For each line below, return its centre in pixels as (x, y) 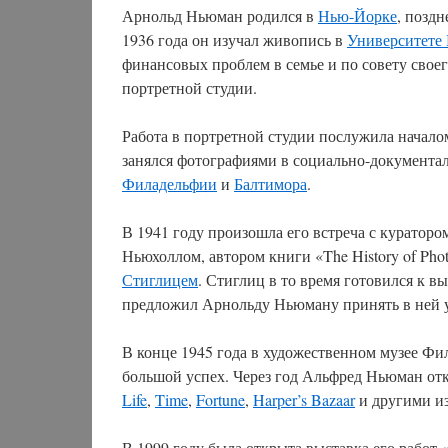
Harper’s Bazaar (304, 399)
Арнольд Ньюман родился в (220, 15)
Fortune (220, 399)
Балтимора (270, 183)
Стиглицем (160, 279)
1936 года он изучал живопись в (234, 39)
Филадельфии (169, 183)
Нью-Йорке (357, 15)
